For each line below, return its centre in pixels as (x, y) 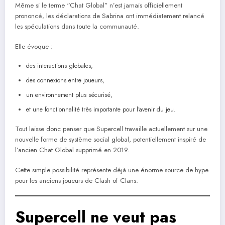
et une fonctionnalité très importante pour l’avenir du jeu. (101, 110)
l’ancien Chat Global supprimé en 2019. (72, 150)
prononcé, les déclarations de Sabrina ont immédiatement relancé (110, 16)
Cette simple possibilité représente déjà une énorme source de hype (112, 170)
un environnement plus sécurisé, (69, 95)
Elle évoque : (34, 46)
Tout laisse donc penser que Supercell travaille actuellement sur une (111, 129)
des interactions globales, (60, 66)
